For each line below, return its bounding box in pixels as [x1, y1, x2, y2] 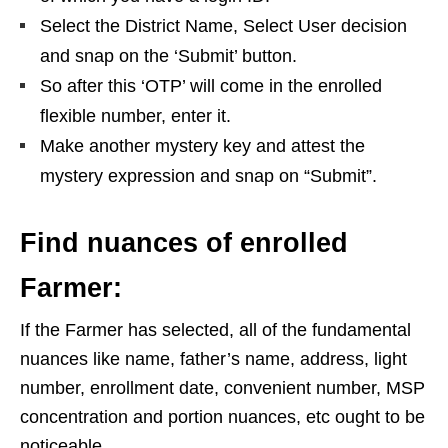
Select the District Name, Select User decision [40, 15, 407, 36]
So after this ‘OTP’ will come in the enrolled [40, 75, 382, 96]
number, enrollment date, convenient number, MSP [20, 377, 425, 398]
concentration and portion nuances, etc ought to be [20, 406, 425, 427]
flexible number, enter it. [40, 105, 231, 126]
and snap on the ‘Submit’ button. [40, 45, 297, 66]
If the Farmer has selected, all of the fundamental [20, 319, 411, 340]
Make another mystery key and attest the [40, 135, 365, 156]
